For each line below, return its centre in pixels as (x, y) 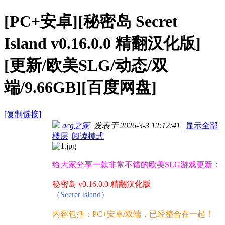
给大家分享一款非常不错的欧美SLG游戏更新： (136, 165)
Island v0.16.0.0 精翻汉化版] (102, 43)
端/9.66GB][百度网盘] (80, 87)
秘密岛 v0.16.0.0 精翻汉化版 (101, 184)
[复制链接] (23, 115)
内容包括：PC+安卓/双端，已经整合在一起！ (133, 214)
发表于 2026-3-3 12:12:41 (135, 126)
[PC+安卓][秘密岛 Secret (91, 21)
